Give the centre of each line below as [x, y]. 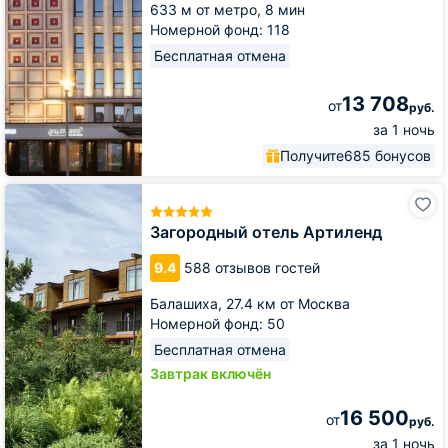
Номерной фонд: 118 [220, 29]
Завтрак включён [210, 373]
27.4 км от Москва [288, 303]
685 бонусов [387, 155]
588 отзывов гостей [252, 267]
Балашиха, [188, 303]
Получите [312, 155]
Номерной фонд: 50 [217, 323]
